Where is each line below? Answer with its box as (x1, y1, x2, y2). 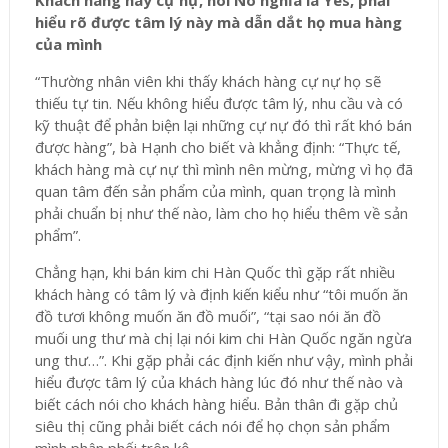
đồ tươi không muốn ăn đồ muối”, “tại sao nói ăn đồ (34, 306, 381, 327)
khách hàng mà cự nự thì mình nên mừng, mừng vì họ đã (34, 159, 413, 180)
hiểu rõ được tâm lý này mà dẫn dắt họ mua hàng (34, 12, 402, 33)
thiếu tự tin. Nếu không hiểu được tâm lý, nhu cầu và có (34, 93, 403, 114)
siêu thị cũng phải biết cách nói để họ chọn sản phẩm (34, 416, 390, 437)
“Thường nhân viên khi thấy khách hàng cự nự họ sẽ (34, 71, 381, 92)
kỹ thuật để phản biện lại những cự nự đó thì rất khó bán (34, 115, 412, 136)
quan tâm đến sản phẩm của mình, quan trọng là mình (34, 181, 396, 202)
